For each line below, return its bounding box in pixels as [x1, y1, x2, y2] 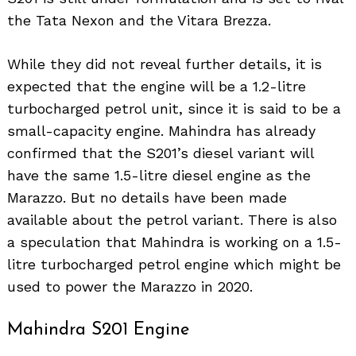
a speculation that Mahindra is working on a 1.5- [7, 234, 342, 251]
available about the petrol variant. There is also [7, 211, 337, 229]
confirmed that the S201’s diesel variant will [7, 145, 314, 162]
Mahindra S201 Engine [7, 321, 190, 340]
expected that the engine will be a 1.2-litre [7, 78, 306, 95]
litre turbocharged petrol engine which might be [7, 256, 341, 273]
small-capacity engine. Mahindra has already [7, 122, 315, 140]
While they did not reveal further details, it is [7, 56, 322, 73]
